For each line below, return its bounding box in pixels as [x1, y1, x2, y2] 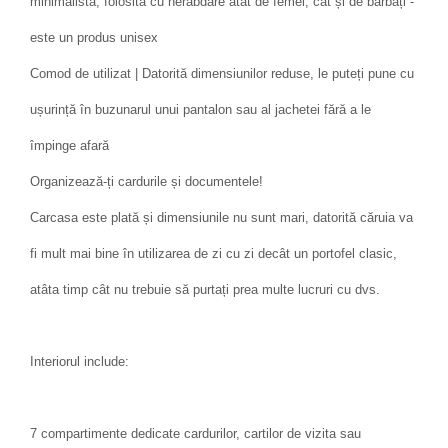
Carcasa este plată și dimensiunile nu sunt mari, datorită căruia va [30, 209, 413, 225]
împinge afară [30, 137, 109, 153]
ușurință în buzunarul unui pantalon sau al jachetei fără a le [30, 101, 371, 117]
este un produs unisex [30, 29, 158, 45]
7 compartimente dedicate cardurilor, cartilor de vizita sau [30, 425, 361, 441]
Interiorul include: [30, 353, 129, 369]
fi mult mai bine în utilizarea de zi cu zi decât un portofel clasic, [30, 245, 397, 261]
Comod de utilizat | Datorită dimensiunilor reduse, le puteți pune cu [30, 65, 414, 81]
